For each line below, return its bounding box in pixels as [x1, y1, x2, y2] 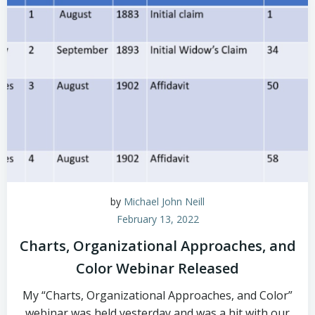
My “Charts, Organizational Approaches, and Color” [22, 288, 292, 303]
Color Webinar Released [76, 259, 239, 278]
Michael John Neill [124, 195, 205, 208]
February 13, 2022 [116, 212, 199, 226]
